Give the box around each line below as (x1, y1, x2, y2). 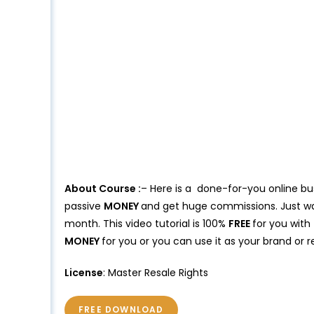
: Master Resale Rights (103, 265, 208, 280)
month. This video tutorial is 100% (64, 216, 228, 231)
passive (64, 198, 104, 213)
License (64, 265, 103, 280)
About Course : (64, 181, 141, 196)
